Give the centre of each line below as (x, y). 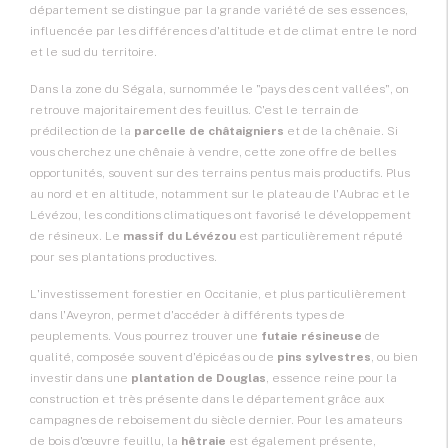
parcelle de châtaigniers (209, 131)
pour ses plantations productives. (123, 257)
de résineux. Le (76, 236)
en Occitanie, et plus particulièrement (294, 294)
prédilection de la (82, 131)
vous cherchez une (84, 152)
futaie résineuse (311, 336)
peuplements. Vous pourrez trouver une (145, 336)
